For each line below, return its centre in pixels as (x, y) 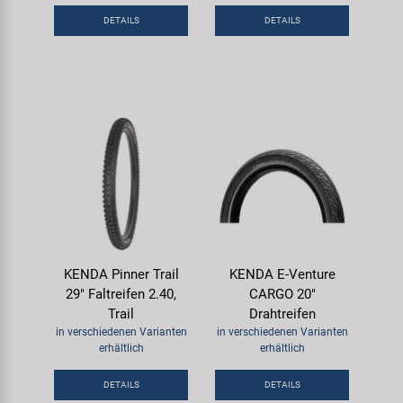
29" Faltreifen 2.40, (121, 294)
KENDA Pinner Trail (121, 274)
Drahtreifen (282, 314)
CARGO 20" (282, 294)
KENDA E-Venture (282, 274)
